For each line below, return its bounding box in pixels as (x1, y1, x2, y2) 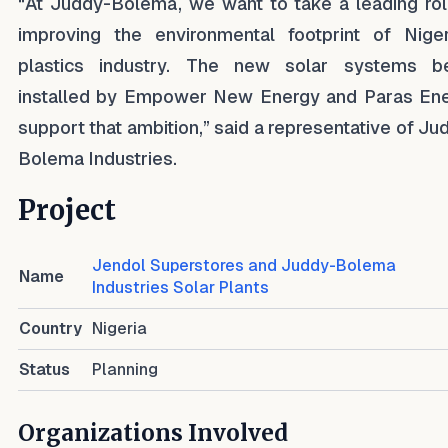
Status (19, 360, 70, 379)
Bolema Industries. (18, 148, 177, 169)
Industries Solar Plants (92, 278, 269, 297)
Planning (92, 360, 158, 379)
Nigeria (92, 319, 147, 338)
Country (19, 319, 82, 338)
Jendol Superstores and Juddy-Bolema (92, 256, 396, 275)
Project (18, 193, 116, 227)
